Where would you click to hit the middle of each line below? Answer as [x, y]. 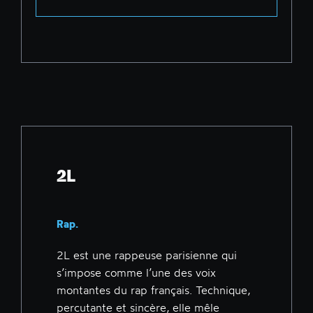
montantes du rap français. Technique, [153, 290]
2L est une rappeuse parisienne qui [147, 255]
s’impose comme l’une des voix [136, 273]
